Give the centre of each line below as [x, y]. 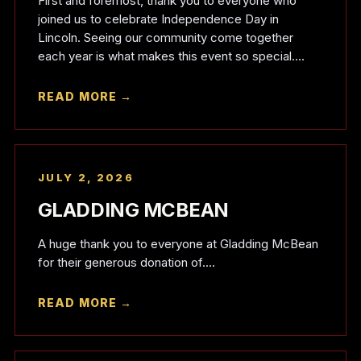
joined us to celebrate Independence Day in [158, 19]
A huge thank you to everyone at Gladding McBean [178, 244]
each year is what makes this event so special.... [171, 56]
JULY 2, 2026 [86, 177]
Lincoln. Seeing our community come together [165, 37]
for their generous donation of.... [126, 262]
